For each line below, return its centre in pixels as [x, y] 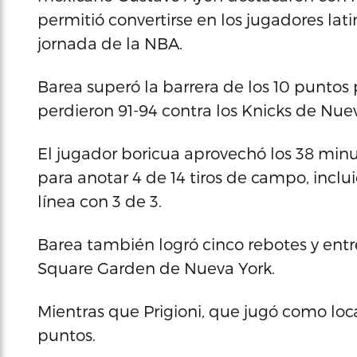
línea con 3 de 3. [100, 201]
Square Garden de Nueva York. [156, 268]
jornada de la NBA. [110, 43]
